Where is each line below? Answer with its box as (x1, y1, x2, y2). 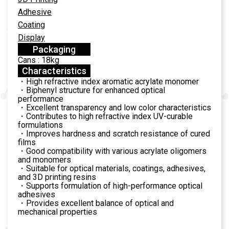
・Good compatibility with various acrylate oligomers (18, 146, 207, 156)
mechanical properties (18, 207, 97, 217)
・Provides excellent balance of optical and (18, 198, 174, 208)
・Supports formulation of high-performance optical (18, 180, 202, 191)
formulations (18, 120, 63, 130)
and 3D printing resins (18, 172, 96, 182)
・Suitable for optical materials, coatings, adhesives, (18, 163, 205, 173)
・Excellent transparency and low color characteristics (18, 102, 211, 112)
